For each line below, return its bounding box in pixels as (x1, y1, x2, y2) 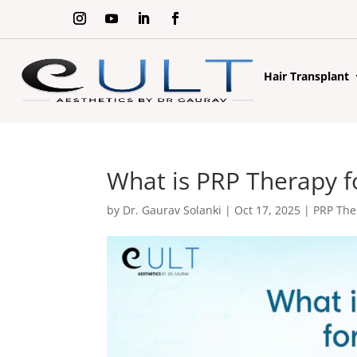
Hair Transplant (264, 69, 350, 84)
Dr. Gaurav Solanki (123, 202, 222, 218)
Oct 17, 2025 (234, 202, 301, 218)
